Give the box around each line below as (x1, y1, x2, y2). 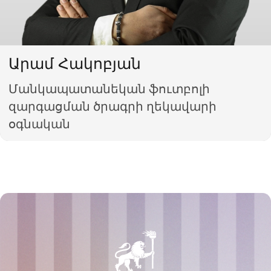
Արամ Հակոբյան (8, 53, 142, 74)
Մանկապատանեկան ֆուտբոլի (8, 80, 211, 97)
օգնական (8, 115, 71, 132)
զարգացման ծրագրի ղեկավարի (8, 97, 217, 114)
